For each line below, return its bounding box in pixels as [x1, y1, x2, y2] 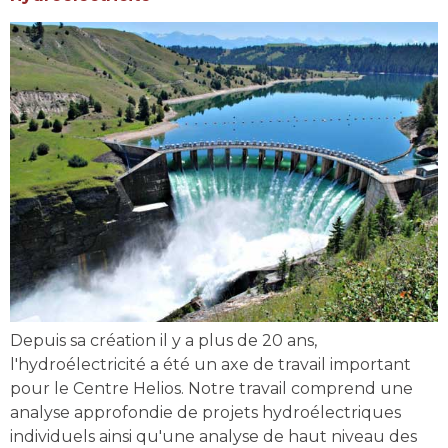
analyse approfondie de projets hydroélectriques [10, 403, 401, 422]
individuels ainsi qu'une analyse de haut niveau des [10, 427, 417, 446]
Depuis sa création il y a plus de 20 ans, [10, 331, 317, 350]
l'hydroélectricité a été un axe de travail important [10, 355, 411, 374]
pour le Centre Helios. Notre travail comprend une [10, 379, 413, 398]
